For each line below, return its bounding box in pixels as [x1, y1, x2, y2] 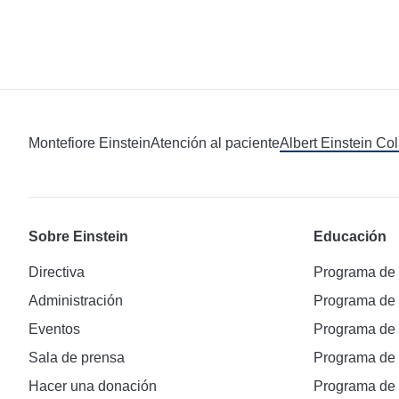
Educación [313, 229, 387, 244]
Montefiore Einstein [28, 135, 151, 151]
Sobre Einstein [28, 229, 128, 244]
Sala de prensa [28, 350, 125, 365]
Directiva [28, 265, 85, 280]
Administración [28, 293, 123, 308]
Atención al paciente [151, 135, 280, 151]
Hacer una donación [28, 379, 157, 394]
